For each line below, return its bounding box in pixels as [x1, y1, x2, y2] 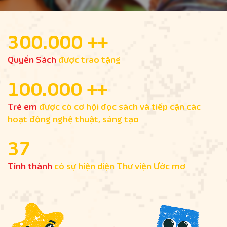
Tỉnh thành [8, 160, 52, 172]
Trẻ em [8, 101, 37, 113]
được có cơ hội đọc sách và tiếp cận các [37, 101, 201, 113]
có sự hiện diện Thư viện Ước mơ [52, 160, 185, 172]
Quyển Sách [8, 54, 56, 66]
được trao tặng [56, 54, 121, 66]
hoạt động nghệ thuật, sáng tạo [8, 113, 139, 125]
